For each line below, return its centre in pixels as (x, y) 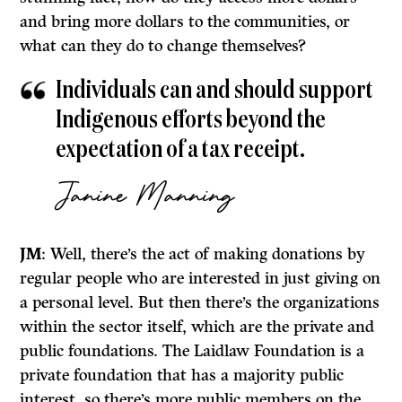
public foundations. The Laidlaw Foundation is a (192, 350)
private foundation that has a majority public (182, 375)
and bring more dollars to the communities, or (185, 21)
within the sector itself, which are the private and (197, 326)
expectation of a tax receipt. (181, 149)
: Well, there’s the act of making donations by (204, 253)
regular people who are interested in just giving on (201, 278)
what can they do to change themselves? (163, 45)
